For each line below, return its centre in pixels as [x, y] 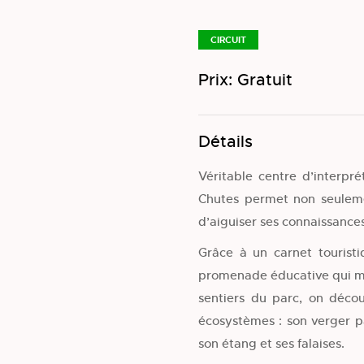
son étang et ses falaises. [271, 343]
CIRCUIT [228, 39]
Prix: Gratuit [245, 80]
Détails [225, 141]
